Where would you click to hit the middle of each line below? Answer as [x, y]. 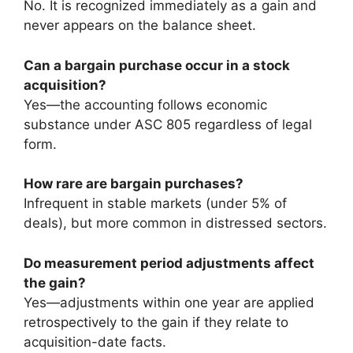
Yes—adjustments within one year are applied [169, 302]
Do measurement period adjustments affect [169, 263]
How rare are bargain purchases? [134, 184]
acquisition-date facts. [95, 342]
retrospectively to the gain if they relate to [156, 322]
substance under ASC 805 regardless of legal [168, 124]
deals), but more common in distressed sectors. [175, 223]
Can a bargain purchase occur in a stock [157, 65]
